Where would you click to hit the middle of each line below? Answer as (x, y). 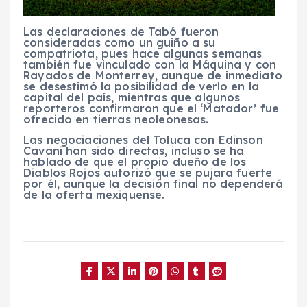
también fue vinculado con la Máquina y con (150, 64)
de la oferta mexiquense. (94, 194)
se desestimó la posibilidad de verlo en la (141, 86)
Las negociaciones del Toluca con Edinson (143, 139)
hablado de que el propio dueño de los (135, 161)
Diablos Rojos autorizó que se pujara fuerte (148, 172)
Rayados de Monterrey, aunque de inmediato (153, 75)
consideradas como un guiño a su (120, 42)
